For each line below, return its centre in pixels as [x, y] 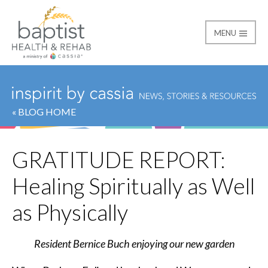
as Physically [70, 212]
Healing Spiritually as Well [133, 186]
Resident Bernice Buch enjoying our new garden [134, 243]
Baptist [53, 81]
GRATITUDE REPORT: [119, 159]
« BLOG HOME [44, 111]
